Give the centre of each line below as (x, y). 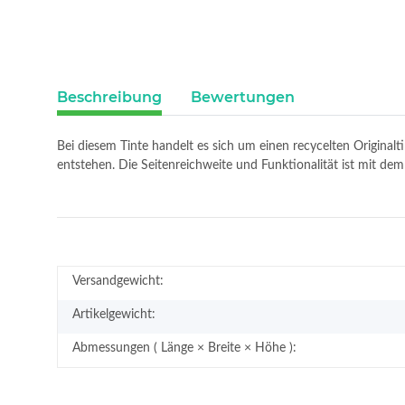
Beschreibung (109, 97)
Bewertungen (243, 97)
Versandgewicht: (118, 281)
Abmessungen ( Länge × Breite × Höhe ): (184, 348)
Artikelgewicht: (114, 315)
